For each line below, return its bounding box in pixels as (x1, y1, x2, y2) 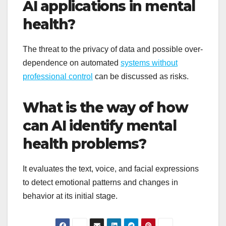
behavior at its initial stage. (23, 191, 118, 200)
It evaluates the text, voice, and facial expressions (23, 164, 199, 173)
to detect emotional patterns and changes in (23, 178, 178, 187)
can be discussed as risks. (93, 72, 189, 81)
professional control (23, 72, 93, 81)
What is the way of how (23, 98, 188, 116)
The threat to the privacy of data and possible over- (23, 44, 203, 53)
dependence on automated (23, 58, 121, 67)
